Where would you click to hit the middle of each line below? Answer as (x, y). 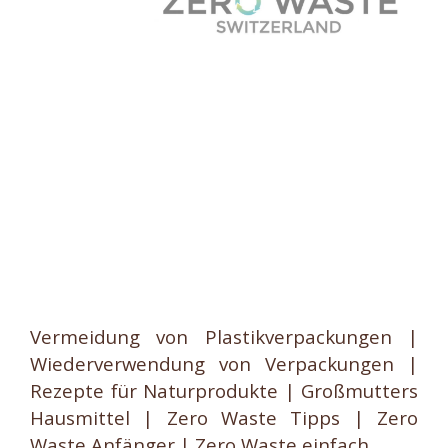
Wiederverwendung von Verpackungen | (224, 364)
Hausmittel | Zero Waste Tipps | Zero (224, 418)
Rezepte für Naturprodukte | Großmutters (224, 391)
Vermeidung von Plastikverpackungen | (224, 337)
